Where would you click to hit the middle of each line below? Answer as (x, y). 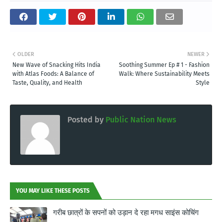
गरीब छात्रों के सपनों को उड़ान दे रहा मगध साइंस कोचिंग (126, 212)
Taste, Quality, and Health (47, 83)
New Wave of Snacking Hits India (56, 65)
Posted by (85, 119)
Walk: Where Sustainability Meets (164, 74)
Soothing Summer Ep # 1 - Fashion (164, 65)
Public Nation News (140, 119)
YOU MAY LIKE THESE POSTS (53, 191)
